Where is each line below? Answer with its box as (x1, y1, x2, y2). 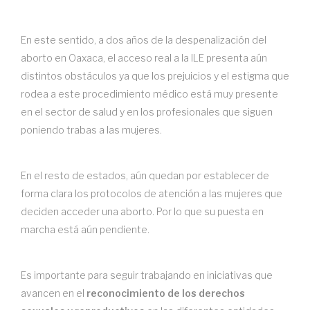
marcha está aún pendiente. (21, 224, 149, 235)
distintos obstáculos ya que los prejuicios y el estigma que (21, 70, 289, 82)
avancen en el (21, 287, 86, 299)
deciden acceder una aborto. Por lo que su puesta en (21, 206, 264, 217)
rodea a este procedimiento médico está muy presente (21, 88, 278, 100)
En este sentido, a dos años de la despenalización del (21, 34, 266, 46)
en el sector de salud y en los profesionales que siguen (21, 106, 273, 118)
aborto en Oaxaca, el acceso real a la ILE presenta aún (21, 52, 267, 64)
